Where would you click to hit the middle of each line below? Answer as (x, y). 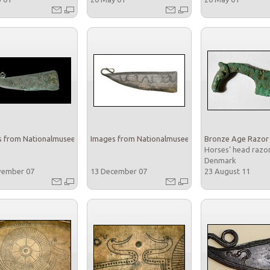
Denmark (221, 160)
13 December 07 (120, 171)
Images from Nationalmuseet (141, 138)
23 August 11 (228, 171)
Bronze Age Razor (237, 138)
